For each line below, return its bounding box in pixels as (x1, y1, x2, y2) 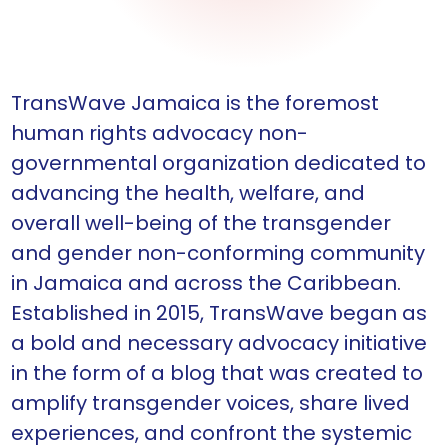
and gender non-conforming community (11, 239, 425, 268)
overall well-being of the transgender (11, 209, 391, 238)
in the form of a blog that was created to (11, 359, 423, 388)
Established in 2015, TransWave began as (11, 299, 427, 328)
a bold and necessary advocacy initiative (11, 329, 427, 358)
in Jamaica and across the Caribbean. (11, 269, 401, 298)
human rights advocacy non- (11, 119, 308, 148)
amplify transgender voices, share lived (11, 389, 410, 418)
